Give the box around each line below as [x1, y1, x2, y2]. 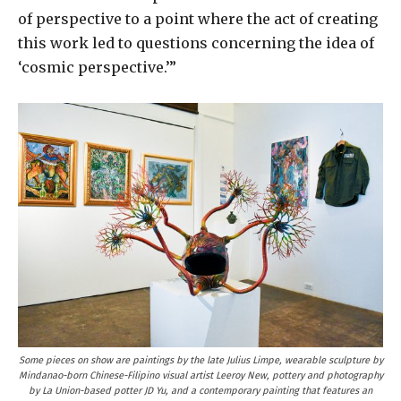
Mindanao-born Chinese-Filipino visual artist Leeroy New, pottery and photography [18, 369, 383, 381]
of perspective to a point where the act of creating [18, 10, 378, 29]
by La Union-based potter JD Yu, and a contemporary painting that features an [29, 384, 372, 397]
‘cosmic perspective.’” [18, 58, 176, 77]
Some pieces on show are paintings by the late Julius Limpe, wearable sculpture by [18, 354, 383, 366]
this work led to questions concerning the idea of [18, 34, 374, 53]
